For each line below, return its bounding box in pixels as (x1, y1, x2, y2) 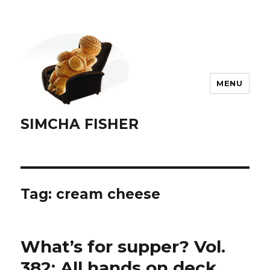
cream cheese (56, 186, 161, 203)
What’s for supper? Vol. (20, 236, 226, 257)
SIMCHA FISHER (20, 116, 139, 133)
